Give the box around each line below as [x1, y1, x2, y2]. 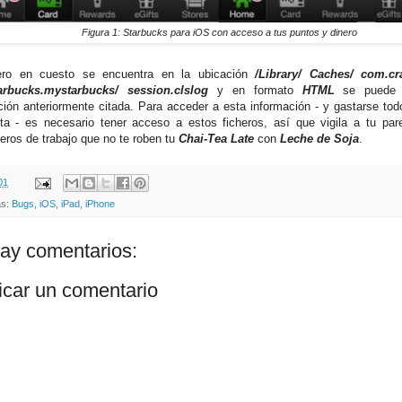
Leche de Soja [280, 132, 359, 146]
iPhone [85, 198, 115, 210]
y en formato [207, 83, 302, 98]
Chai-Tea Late [179, 132, 254, 146]
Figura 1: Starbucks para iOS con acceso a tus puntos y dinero [81, 27, 357, 39]
